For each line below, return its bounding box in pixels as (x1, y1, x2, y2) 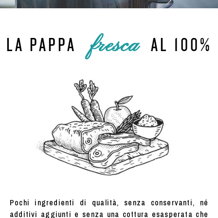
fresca (89, 32, 138, 59)
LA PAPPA (6, 35, 76, 55)
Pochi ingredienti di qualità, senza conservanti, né (10, 197, 208, 208)
